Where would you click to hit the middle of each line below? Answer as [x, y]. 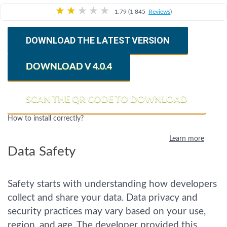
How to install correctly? [46, 119]
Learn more [186, 139]
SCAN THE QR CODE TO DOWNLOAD [107, 100]
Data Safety [42, 152]
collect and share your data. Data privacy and [103, 198]
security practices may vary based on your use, [107, 212]
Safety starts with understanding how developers [112, 184]
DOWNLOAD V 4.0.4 [69, 67]
